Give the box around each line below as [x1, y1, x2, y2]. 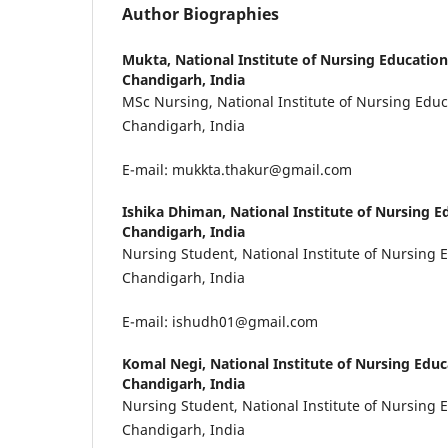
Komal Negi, [122, 353, 210, 373]
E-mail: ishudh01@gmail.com [122, 311, 318, 331]
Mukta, [122, 49, 175, 69]
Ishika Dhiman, [122, 201, 230, 221]
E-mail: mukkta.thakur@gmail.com [122, 159, 352, 179]
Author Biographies [122, 3, 279, 26]
